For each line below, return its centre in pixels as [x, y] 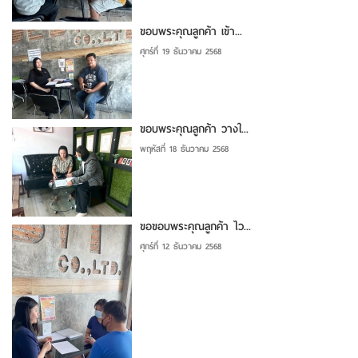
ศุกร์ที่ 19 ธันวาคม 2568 [181, 51]
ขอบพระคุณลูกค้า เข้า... [191, 31]
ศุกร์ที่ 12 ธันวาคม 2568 [181, 246]
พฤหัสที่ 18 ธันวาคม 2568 [184, 148]
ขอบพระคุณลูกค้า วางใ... [194, 129]
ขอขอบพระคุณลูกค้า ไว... [195, 226]
